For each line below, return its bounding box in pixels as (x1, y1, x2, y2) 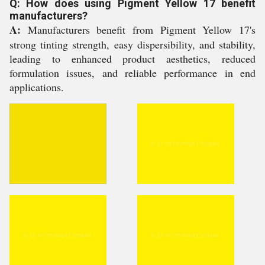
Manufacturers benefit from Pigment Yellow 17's (21, 22, 256, 37)
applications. (9, 80, 64, 94)
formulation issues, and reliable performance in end (9, 66, 256, 80)
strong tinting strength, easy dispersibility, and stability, (9, 37, 256, 51)
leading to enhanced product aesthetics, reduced (9, 51, 256, 66)
